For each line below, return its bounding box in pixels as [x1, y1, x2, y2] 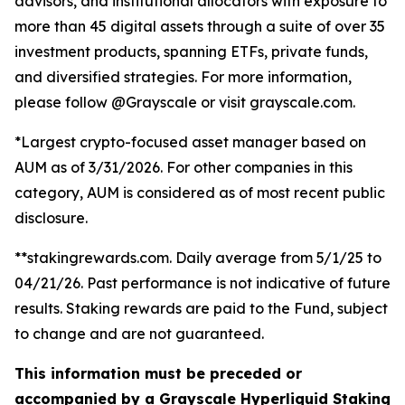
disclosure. [14, 209, 88, 227]
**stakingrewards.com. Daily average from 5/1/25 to [14, 249, 381, 267]
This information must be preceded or [14, 364, 302, 382]
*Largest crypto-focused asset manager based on [14, 133, 366, 151]
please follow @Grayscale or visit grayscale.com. [14, 93, 355, 111]
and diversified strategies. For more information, [14, 68, 352, 86]
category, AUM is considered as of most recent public [14, 184, 385, 202]
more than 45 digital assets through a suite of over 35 [14, 17, 385, 35]
